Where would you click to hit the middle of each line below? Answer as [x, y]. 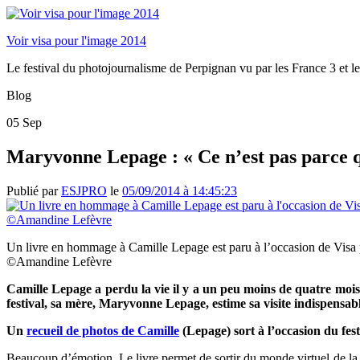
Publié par [34, 190]
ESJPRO [84, 190]
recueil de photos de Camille [103, 330]
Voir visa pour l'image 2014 [76, 41]
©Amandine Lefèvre [59, 261]
